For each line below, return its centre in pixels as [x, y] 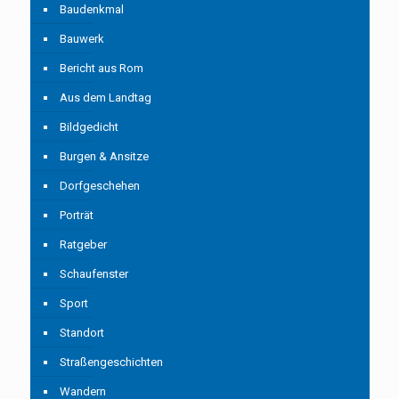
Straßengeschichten [111, 362]
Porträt [76, 216]
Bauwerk [81, 39]
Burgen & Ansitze [104, 157]
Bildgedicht [89, 127]
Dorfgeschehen [99, 186]
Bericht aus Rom [101, 69]
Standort [81, 333]
